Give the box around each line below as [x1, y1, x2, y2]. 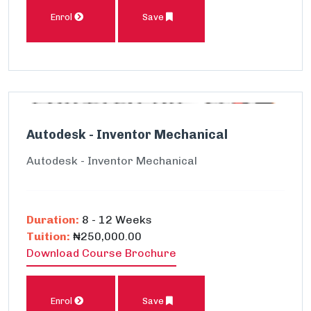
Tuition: [26, 230, 70, 243]
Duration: [26, 213, 79, 226]
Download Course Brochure [26, 246, 176, 260]
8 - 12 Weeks [79, 213, 152, 226]
